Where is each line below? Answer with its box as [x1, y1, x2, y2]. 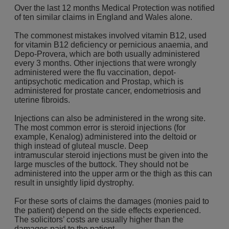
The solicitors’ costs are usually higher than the [14, 215, 184, 224]
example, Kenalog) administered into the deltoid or [14, 132, 196, 141]
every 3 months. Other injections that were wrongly [14, 59, 196, 67]
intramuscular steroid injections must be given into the [14, 151, 208, 159]
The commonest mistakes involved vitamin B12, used [14, 31, 207, 40]
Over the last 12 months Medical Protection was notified [14, 4, 215, 12]
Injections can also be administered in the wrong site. [14, 114, 205, 123]
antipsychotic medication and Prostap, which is [14, 77, 184, 86]
